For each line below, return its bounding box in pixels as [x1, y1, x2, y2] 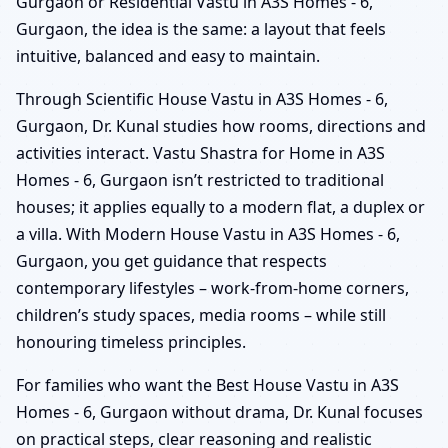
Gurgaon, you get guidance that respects [16, 249, 327, 272]
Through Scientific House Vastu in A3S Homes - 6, [16, 87, 388, 110]
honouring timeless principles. [16, 330, 246, 353]
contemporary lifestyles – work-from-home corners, [16, 276, 409, 299]
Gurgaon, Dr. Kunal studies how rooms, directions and [16, 114, 426, 137]
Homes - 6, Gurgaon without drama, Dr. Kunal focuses [16, 400, 423, 423]
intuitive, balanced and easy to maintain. [16, 44, 320, 67]
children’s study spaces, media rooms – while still [16, 303, 386, 326]
